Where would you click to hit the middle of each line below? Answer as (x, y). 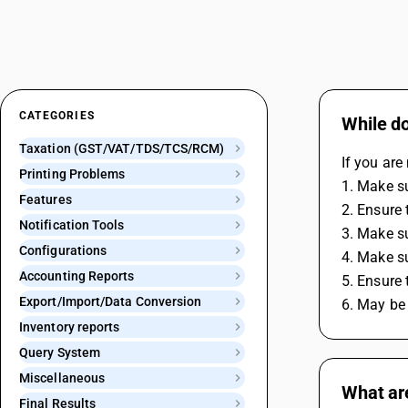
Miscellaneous (62, 378)
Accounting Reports (77, 276)
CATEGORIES (57, 116)
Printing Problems (72, 174)
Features (46, 199)
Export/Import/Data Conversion (111, 301)
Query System (60, 352)
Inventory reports (70, 327)
